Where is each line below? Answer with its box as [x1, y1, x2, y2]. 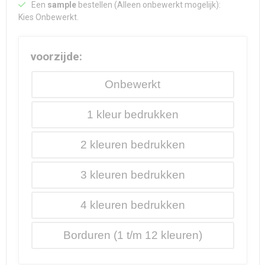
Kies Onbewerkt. [18, 12, 79, 22]
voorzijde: [30, 50, 82, 64]
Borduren [63, 229, 111, 242]
